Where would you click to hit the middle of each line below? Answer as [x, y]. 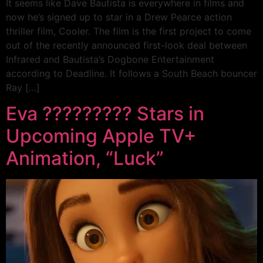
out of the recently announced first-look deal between [127, 45]
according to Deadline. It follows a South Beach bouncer [131, 74]
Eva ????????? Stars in [105, 114]
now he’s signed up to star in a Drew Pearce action [119, 17]
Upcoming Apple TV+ [101, 136]
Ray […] [23, 88]
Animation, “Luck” [85, 159]
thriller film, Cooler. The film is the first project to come [129, 31]
